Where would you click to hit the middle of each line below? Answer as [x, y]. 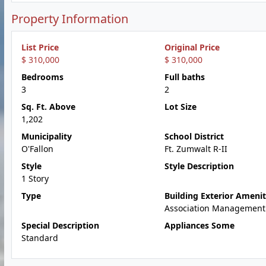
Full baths [184, 77]
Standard [40, 238]
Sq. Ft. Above [48, 107]
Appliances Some [199, 225]
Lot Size [180, 107]
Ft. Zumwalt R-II [196, 149]
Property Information [70, 19]
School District [194, 136]
